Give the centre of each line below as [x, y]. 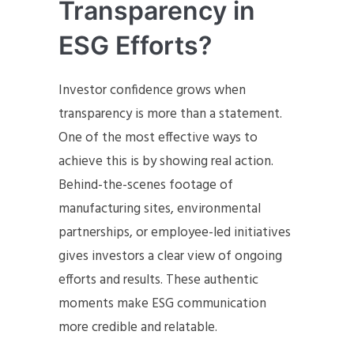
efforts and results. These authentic [158, 280]
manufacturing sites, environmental [160, 209]
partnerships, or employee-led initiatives [175, 233]
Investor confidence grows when [152, 90]
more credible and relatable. [138, 328]
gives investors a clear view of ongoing [170, 256]
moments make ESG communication [162, 304]
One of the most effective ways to [158, 138]
